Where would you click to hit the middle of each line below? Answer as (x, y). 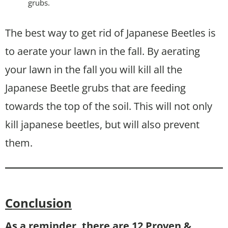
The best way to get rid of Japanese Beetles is (110, 33)
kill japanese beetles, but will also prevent (102, 124)
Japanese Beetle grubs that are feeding (95, 88)
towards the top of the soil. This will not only (109, 106)
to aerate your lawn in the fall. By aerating (103, 51)
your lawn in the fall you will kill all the (94, 69)
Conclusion (38, 203)
